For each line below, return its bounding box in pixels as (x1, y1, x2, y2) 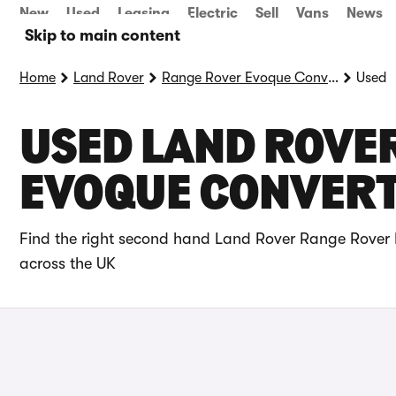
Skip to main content (25, 27, 180, 44)
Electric (187, 5, 238, 21)
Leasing (118, 5, 170, 21)
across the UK (19, 255, 116, 272)
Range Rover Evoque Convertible (328, 70, 339, 86)
